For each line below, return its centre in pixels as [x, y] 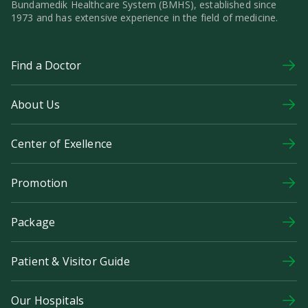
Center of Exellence [62, 143]
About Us [36, 104]
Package [33, 222]
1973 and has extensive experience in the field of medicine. [145, 18]
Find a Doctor [46, 65]
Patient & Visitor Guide [70, 261]
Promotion [40, 183]
